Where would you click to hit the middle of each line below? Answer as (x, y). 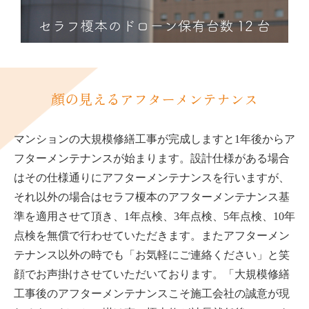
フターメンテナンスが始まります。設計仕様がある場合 (152, 158)
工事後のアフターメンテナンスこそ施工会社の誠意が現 (152, 293)
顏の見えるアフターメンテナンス (154, 98)
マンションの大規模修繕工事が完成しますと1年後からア (154, 139)
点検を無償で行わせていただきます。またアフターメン (152, 235)
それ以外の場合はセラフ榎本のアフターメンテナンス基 (152, 197)
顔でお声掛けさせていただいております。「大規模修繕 (152, 274)
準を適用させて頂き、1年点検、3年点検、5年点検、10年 (154, 216)
